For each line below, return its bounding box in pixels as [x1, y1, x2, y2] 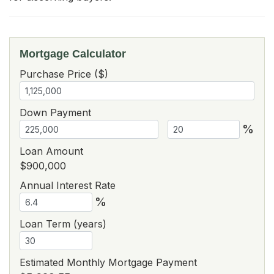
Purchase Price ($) [20, 67, 108, 80]
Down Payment [20, 106, 91, 119]
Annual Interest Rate [20, 179, 116, 191]
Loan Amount [20, 144, 83, 157]
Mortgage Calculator [20, 47, 126, 60]
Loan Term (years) [20, 217, 106, 230]
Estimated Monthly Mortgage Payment [20, 256, 197, 268]
